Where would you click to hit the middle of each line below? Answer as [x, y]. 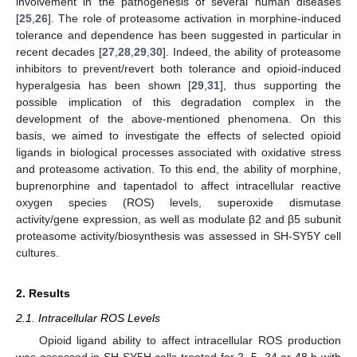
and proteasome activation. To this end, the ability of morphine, [178, 169]
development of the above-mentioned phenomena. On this [178, 118]
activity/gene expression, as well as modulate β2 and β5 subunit [178, 219]
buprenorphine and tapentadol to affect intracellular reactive [178, 185]
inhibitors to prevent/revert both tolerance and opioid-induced [178, 68]
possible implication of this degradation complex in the [178, 102]
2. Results [43, 293]
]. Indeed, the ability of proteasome [252, 51]
